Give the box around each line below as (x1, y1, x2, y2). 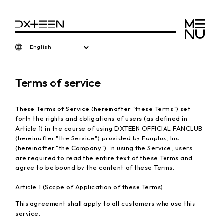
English (30, 43, 52, 51)
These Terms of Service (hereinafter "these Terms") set (15, 105, 191, 113)
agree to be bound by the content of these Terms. (15, 164, 175, 172)
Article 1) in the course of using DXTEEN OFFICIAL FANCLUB (15, 124, 203, 133)
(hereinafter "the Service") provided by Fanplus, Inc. (15, 134, 181, 142)
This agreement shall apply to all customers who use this (15, 199, 195, 208)
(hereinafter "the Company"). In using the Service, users (15, 144, 192, 152)
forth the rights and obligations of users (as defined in (15, 114, 188, 123)
